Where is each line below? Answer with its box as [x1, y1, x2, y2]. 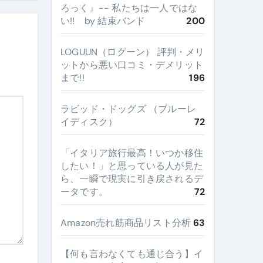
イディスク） [60, 116, 118, 128]
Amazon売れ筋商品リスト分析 [60, 217, 191, 229]
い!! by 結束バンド [60, 15, 146, 27]
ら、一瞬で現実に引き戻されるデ [60, 173, 203, 185]
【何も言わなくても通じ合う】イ [60, 248, 203, 260]
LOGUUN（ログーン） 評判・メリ [60, 46, 205, 58]
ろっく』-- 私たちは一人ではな [60, 2, 198, 14]
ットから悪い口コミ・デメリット [60, 59, 203, 71]
